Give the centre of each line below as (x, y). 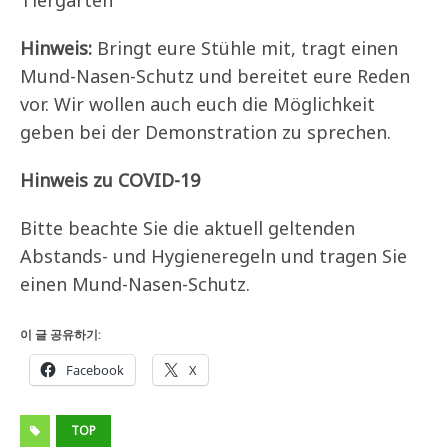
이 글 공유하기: (60, 335)
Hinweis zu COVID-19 (110, 180)
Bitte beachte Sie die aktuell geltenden (190, 228)
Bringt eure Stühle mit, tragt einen (245, 48)
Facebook (95, 370)
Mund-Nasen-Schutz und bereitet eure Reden (215, 76)
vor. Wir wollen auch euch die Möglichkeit (197, 104)
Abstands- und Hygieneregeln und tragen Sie (213, 256)
